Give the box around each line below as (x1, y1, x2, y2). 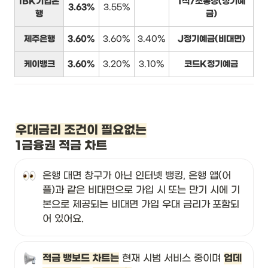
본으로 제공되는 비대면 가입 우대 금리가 (42, 199, 210, 211)
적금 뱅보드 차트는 (42, 252, 119, 265)
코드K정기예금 (184, 59, 238, 69)
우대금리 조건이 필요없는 (16, 123, 147, 138)
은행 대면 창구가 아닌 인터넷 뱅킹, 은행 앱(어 (42, 170, 231, 182)
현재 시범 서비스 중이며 (119, 252, 224, 264)
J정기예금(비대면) (177, 33, 245, 44)
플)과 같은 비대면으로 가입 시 (42, 184, 166, 196)
